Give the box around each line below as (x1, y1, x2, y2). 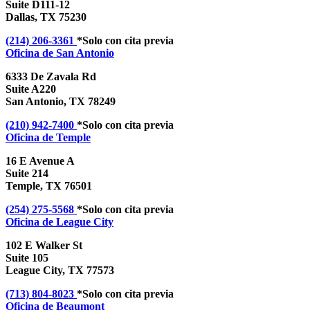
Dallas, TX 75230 (6, 11, 86, 24)
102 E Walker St (6, 239, 82, 252)
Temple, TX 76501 (6, 180, 92, 192)
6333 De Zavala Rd (6, 71, 96, 83)
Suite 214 (6, 167, 48, 180)
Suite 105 (6, 252, 48, 264)
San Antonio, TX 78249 (6, 95, 116, 108)
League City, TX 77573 (6, 264, 114, 277)
